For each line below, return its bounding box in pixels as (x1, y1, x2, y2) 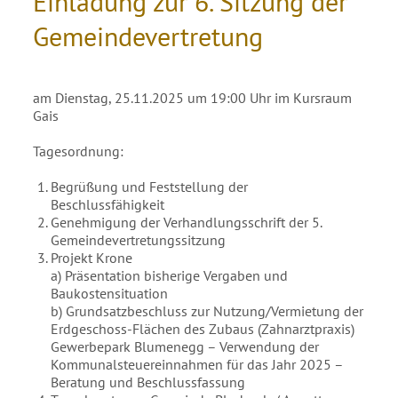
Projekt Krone (51, 249, 133, 267)
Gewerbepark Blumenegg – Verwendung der (51, 338, 320, 355)
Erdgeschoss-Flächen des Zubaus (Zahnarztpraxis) (51, 320, 355, 338)
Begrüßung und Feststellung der (51, 178, 249, 195)
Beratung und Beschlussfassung (51, 373, 246, 391)
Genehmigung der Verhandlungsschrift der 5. (51, 213, 322, 231)
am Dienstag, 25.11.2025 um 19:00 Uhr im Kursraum (33, 89, 353, 107)
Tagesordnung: (33, 142, 124, 160)
